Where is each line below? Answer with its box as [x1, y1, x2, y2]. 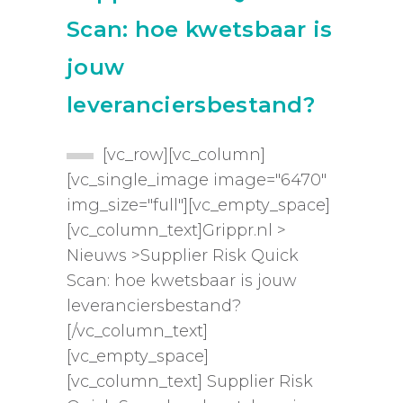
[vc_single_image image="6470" [67, 170, 327, 191]
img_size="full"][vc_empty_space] [67, 195, 330, 216]
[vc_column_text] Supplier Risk [67, 372, 313, 392]
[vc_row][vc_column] [103, 145, 265, 166]
